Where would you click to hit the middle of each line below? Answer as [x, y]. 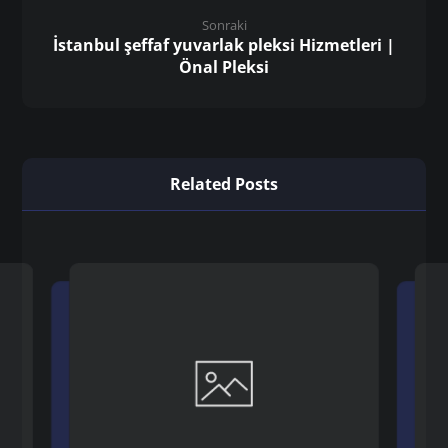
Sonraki [224, 24]
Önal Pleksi [224, 66]
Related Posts [224, 183]
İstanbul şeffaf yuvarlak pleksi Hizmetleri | [224, 44]
